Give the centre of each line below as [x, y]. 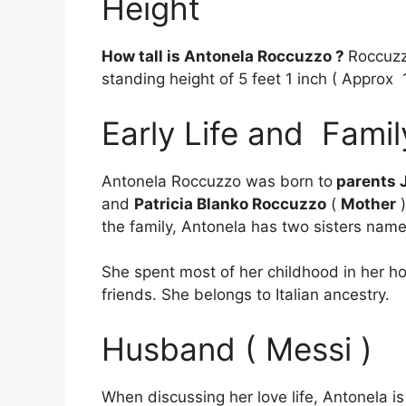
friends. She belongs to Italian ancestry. [246, 295]
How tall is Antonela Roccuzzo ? [225, 57]
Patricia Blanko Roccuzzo [230, 203]
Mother [368, 203]
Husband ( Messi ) [237, 348]
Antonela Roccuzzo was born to [217, 181]
